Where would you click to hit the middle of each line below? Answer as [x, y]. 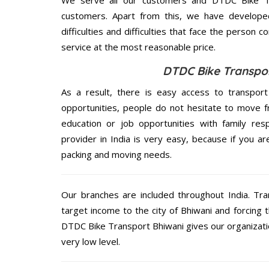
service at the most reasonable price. [138, 47]
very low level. [91, 241]
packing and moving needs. [116, 154]
